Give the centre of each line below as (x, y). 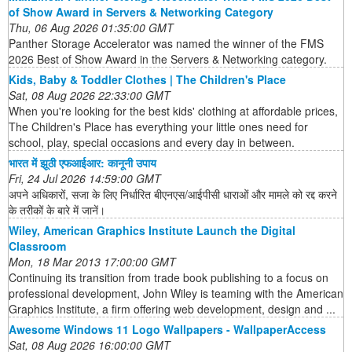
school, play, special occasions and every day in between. (152, 142)
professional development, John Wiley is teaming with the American (176, 293)
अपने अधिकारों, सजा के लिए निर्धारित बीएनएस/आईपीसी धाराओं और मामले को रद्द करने (173, 194)
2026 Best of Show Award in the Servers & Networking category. (168, 59)
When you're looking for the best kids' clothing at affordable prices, (173, 110)
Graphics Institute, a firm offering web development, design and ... (172, 308)
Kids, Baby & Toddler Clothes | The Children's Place (147, 79)
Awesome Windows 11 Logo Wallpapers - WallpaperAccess (167, 329)
